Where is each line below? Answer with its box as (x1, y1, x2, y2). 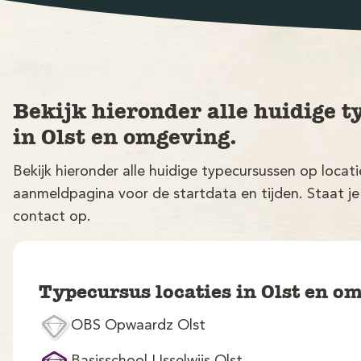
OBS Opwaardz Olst (71, 317, 205, 333)
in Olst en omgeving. (13, 123, 237, 151)
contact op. (13, 209, 91, 224)
